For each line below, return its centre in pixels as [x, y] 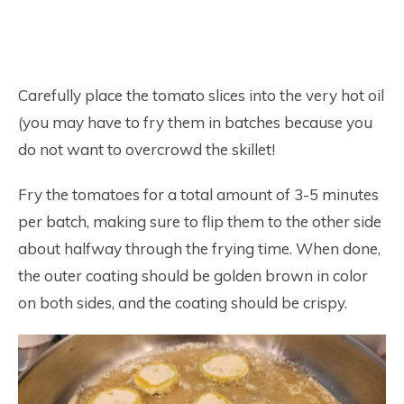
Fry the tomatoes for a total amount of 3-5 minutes [198, 194]
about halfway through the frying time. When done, [199, 248]
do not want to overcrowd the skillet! [147, 149]
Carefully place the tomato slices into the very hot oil [201, 95]
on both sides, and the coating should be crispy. [183, 303]
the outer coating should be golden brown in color [193, 275]
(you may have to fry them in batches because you [195, 122]
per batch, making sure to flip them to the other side [200, 221]
